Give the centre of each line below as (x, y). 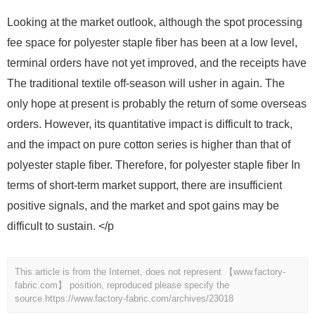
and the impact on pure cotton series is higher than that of (149, 145)
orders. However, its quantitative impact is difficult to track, (150, 124)
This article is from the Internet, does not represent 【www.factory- (150, 272)
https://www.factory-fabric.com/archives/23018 (139, 299)
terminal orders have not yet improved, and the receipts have (157, 63)
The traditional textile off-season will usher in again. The (146, 84)
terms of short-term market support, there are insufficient (144, 186)
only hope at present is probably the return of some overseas (157, 104)
